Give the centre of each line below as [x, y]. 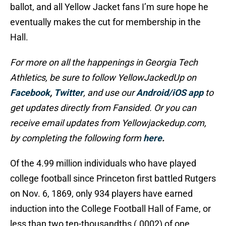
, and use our [110, 93]
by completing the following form [77, 138]
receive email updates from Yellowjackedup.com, [108, 123]
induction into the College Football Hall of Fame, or [110, 209]
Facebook [30, 93]
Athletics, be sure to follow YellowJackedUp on [103, 78]
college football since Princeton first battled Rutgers [113, 179]
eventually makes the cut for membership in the [105, 22]
